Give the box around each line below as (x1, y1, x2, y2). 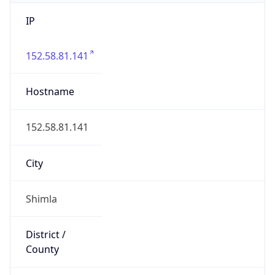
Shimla (25, 192, 57, 206)
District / (25, 228, 66, 242)
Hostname (25, 85, 74, 99)
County (25, 242, 59, 257)
